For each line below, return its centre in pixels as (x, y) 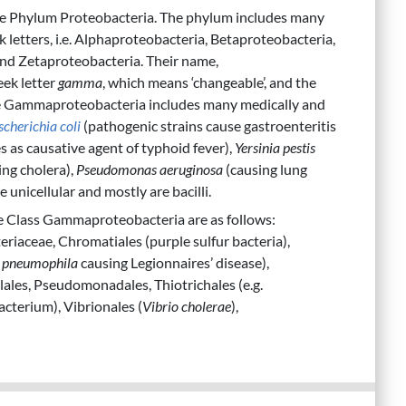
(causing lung (265, 169)
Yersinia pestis (275, 147)
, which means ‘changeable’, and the (209, 82)
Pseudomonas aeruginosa (150, 169)
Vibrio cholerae (187, 306)
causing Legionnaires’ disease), (174, 263)
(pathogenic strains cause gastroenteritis (208, 125)
